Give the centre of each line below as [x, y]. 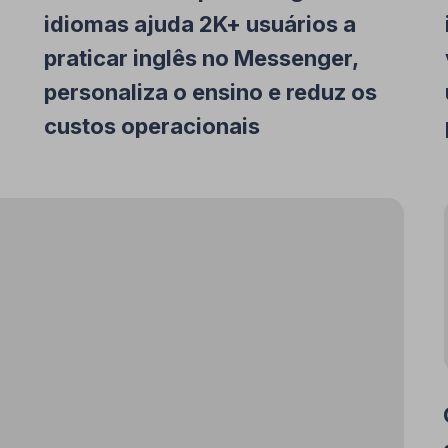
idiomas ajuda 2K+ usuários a [200, 24]
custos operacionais [152, 126]
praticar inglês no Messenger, [201, 58]
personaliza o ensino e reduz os [210, 92]
